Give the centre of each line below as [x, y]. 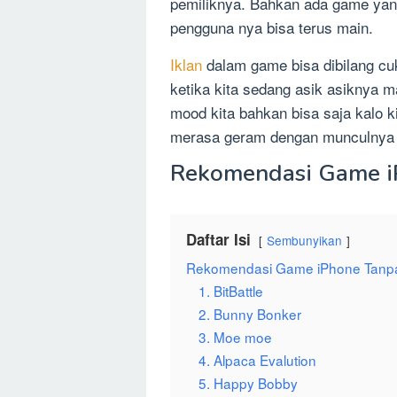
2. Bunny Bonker [250, 313]
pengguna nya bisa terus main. [272, 27]
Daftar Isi [218, 239]
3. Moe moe [235, 336]
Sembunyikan [304, 240]
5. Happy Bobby [248, 382]
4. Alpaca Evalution [257, 359]
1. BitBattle [231, 290]
